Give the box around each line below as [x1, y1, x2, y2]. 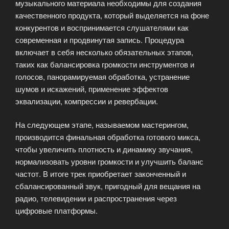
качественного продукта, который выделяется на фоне [15, 9, 209, 20]
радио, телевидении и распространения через [15, 193, 177, 203]
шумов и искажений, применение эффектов [15, 83, 168, 94]
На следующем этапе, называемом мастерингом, [15, 119, 189, 130]
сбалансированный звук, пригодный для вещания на [15, 180, 200, 191]
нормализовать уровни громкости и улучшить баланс [15, 156, 203, 167]
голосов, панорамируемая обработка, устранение [15, 71, 190, 82]
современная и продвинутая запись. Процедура [15, 34, 184, 45]
